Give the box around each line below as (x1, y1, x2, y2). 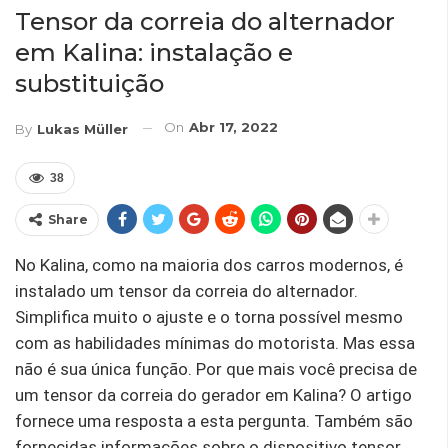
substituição (15, 69, 164, 99)
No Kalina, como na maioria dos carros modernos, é (15, 254, 403, 275)
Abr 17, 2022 (189, 119, 278, 136)
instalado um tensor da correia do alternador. (15, 280, 358, 301)
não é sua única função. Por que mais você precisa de (15, 358, 417, 379)
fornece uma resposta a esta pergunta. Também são (15, 410, 413, 431)
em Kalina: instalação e (15, 38, 293, 68)
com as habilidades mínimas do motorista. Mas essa (15, 332, 415, 353)
